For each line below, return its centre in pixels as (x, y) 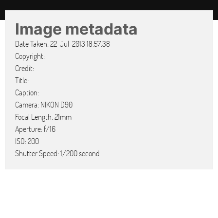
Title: (22, 80)
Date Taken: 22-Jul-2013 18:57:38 (63, 44)
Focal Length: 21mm (44, 117)
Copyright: (30, 56)
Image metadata (77, 29)
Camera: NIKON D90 (44, 104)
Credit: (25, 68)
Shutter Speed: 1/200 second (58, 153)
